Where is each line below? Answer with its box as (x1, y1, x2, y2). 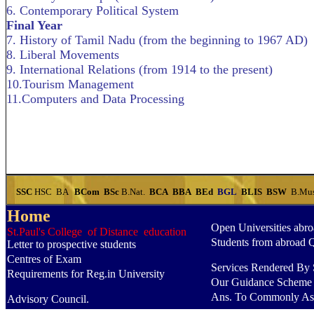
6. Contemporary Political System (6, 4, 179, 18)
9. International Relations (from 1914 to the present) (6, 62, 273, 76)
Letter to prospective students (7, 238, 136, 250)
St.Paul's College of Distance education (7, 226, 186, 238)
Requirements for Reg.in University (7, 268, 165, 280)
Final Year (6, 18, 62, 32)
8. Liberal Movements (6, 48, 119, 62)
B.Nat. (121, 186, 145, 197)
